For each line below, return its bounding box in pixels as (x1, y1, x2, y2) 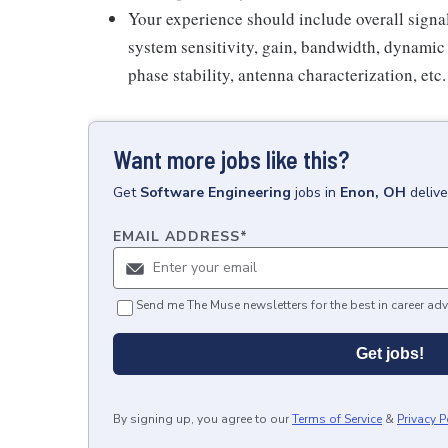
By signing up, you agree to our (113, 410, 289, 427)
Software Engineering (140, 182, 291, 202)
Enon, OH (340, 182, 406, 202)
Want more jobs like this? (113, 144, 349, 174)
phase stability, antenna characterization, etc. (128, 62, 446, 86)
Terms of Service (292, 410, 382, 427)
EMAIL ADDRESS (113, 226, 240, 246)
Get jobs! (356, 344, 424, 362)
